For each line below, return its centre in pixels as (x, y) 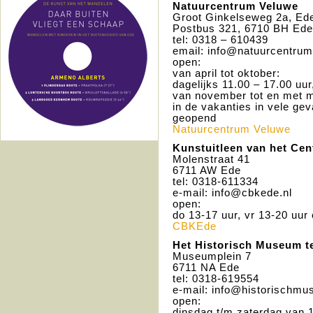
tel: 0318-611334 (216, 182)
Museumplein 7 (212, 256)
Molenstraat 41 (211, 159)
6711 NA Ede (206, 268)
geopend (195, 118)
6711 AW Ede (207, 170)
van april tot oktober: (226, 73)
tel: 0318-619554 (216, 279)
